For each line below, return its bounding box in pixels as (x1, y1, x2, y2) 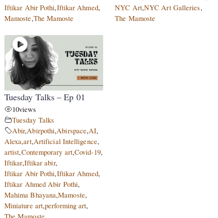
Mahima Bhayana (4, 190, 56, 200)
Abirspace (56, 126, 87, 136)
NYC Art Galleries (144, 2, 200, 12)
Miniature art (4, 200, 43, 211)
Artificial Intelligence (33, 136, 97, 146)
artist (4, 147, 19, 157)
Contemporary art (21, 147, 73, 157)
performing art (45, 200, 87, 211)
